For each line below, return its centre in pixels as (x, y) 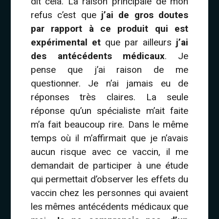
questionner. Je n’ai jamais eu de (109, 83)
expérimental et (66, 42)
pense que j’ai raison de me (109, 69)
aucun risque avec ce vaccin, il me (109, 152)
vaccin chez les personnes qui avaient (109, 193)
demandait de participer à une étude (109, 165)
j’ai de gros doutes (145, 15)
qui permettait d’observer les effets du (109, 179)
